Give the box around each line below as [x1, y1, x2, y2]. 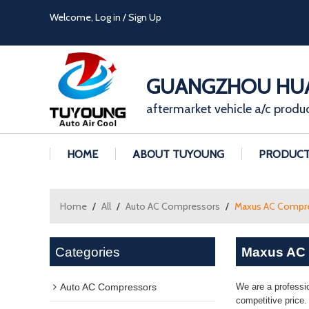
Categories [55, 243, 121, 259]
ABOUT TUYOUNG [132, 147, 224, 161]
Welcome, [50, 11, 95, 23]
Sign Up [128, 11, 161, 23]
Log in [95, 11, 121, 23]
